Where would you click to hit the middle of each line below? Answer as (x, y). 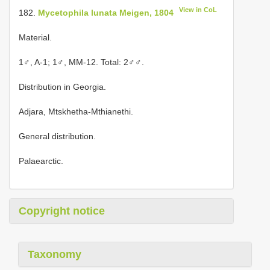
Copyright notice (62, 211)
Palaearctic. (41, 161)
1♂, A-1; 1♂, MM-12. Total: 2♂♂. (81, 62)
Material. (35, 37)
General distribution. (57, 136)
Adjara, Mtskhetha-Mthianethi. (76, 111)
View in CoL (198, 10)
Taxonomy (55, 254)
